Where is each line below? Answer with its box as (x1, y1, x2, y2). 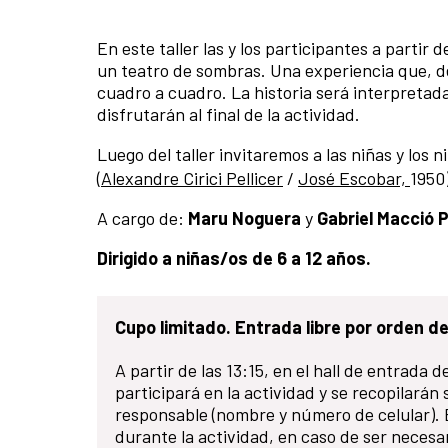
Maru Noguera (188, 206, 301, 229)
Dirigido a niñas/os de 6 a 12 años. (97, 246, 371, 269)
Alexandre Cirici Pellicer (101, 166, 283, 189)
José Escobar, (298, 166, 410, 189)
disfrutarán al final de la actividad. (97, 103, 360, 126)
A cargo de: (97, 206, 188, 229)
